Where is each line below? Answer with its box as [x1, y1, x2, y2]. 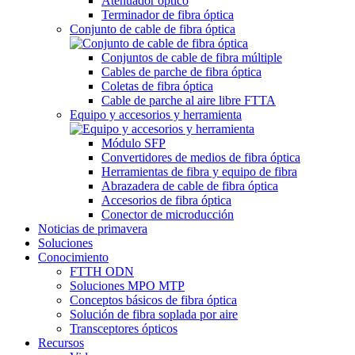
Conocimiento [38, 250, 109, 264]
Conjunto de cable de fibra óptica [70, 22, 235, 36]
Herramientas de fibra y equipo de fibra [101, 165, 297, 178]
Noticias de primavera [38, 222, 147, 235]
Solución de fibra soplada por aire [70, 307, 238, 321]
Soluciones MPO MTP [70, 279, 185, 292]
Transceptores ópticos [70, 322, 177, 335]
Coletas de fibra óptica [101, 79, 213, 93]
